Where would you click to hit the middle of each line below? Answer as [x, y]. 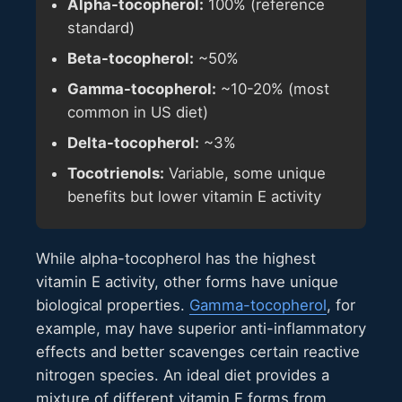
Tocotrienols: [116, 174]
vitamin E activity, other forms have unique [187, 282]
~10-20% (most [273, 89]
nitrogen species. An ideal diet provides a [183, 376]
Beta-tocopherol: [131, 59]
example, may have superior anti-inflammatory [201, 329]
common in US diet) [138, 113]
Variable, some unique [245, 174]
